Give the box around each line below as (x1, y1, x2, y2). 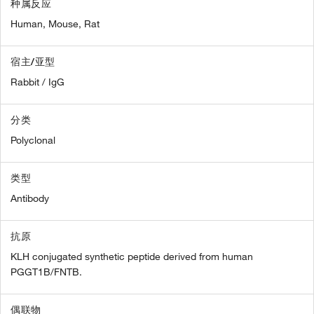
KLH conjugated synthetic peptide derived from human (11, 250, 253, 264)
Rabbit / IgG (11, 76, 64, 89)
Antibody (11, 192, 49, 205)
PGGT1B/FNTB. (11, 266, 82, 279)
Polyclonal (11, 134, 55, 147)
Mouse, (48, 18, 81, 31)
